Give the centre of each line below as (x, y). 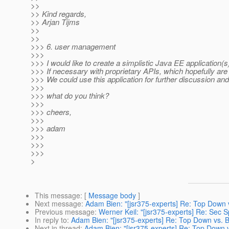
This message (58, 196)
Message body (112, 196)
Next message (58, 204)
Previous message (65, 212)
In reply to (51, 220)
